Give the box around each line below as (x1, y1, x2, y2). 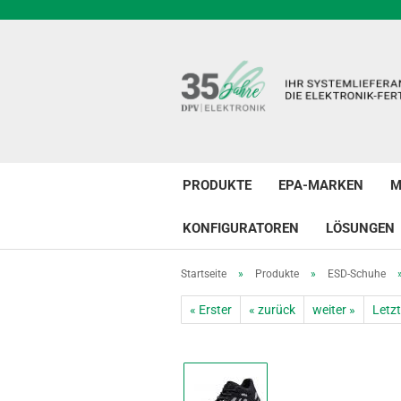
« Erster (190, 303, 232, 317)
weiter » (312, 303, 355, 317)
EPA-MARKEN (278, 177, 363, 193)
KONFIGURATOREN (183, 220, 299, 236)
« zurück (249, 303, 295, 317)
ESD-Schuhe (328, 268, 386, 280)
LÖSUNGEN (326, 220, 395, 236)
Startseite (181, 268, 226, 280)
